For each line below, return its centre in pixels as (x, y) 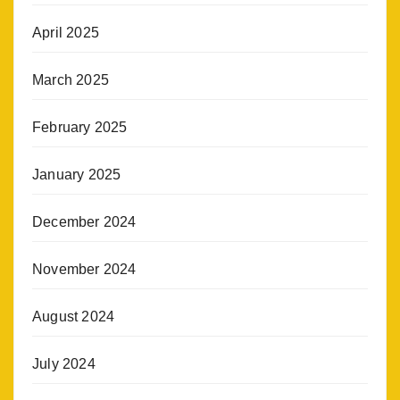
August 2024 (74, 316)
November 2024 (84, 269)
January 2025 (77, 174)
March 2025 (71, 79)
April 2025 (66, 32)
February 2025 (80, 127)
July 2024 (64, 363)
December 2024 (84, 221)
